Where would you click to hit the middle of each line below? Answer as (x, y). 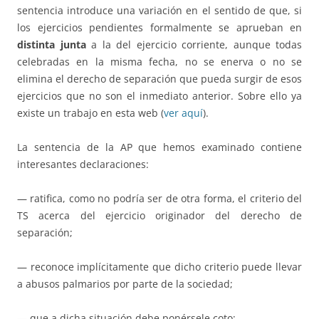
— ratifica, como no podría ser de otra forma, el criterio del (159, 199)
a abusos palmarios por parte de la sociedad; (125, 284)
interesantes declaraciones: (83, 164)
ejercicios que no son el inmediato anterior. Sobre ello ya (159, 96)
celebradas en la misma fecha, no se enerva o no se (159, 62)
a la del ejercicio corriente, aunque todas (194, 45)
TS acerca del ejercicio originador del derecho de (159, 216)
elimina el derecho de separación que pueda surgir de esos (159, 79)
